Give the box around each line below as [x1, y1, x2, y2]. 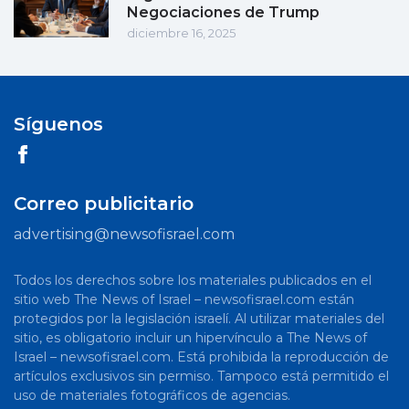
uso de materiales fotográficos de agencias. [14, 387, 290, 404]
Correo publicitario [14, 193, 194, 215]
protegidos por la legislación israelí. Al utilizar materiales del [14, 310, 384, 328]
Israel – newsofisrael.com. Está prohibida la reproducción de [14, 349, 389, 366]
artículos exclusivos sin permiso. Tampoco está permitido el [14, 368, 389, 385]
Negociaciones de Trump [127, 4, 320, 22]
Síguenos [14, 113, 103, 136]
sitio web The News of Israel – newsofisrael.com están [14, 291, 354, 309]
